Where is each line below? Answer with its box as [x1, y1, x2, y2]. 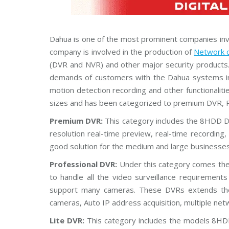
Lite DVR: [50, 215, 87, 225]
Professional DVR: [50, 159, 120, 169]
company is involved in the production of [50, 47, 194, 57]
